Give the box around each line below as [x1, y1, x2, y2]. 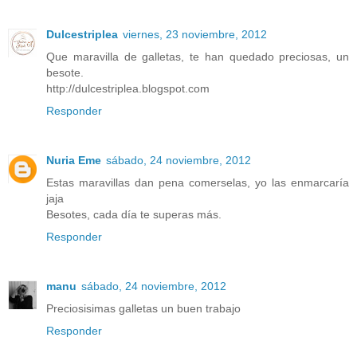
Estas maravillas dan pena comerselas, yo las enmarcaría [46, 175, 349, 189]
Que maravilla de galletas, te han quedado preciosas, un [46, 49, 349, 63]
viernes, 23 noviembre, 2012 [123, 27, 267, 41]
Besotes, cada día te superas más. [46, 207, 222, 221]
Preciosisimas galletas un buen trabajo [46, 301, 241, 315]
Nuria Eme [46, 153, 101, 167]
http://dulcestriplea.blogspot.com [46, 81, 210, 95]
